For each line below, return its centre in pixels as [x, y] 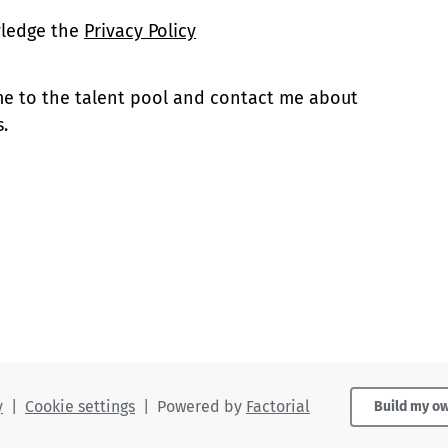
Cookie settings [80, 406]
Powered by [201, 406]
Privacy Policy [140, 30]
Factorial [278, 406]
